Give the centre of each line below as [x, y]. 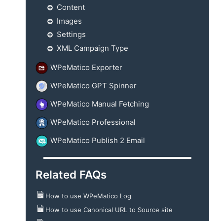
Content [71, 7]
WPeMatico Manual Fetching [100, 104]
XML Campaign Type [92, 48]
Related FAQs [71, 174]
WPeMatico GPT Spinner [93, 86]
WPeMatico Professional [93, 122]
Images [69, 21]
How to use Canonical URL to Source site [109, 210]
